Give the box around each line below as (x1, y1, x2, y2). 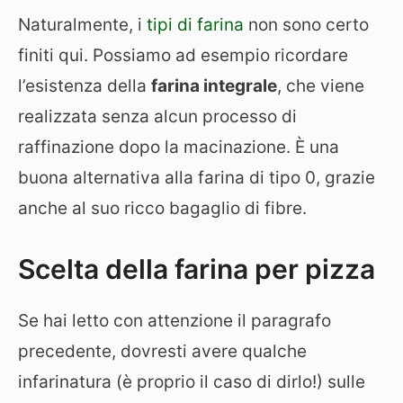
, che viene (277, 76, 364, 96)
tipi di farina (147, 14, 244, 35)
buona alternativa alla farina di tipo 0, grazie (18, 167, 375, 188)
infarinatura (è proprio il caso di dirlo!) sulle (18, 371, 365, 392)
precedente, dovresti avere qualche (18, 340, 307, 362)
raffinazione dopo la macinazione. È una (18, 137, 339, 157)
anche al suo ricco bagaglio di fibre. (18, 198, 307, 219)
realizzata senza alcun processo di (18, 106, 297, 127)
